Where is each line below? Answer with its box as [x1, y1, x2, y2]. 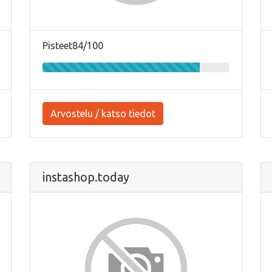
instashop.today [42, 169, 129, 184]
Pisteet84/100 [42, 39, 103, 51]
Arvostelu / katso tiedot [50, 107, 155, 119]
